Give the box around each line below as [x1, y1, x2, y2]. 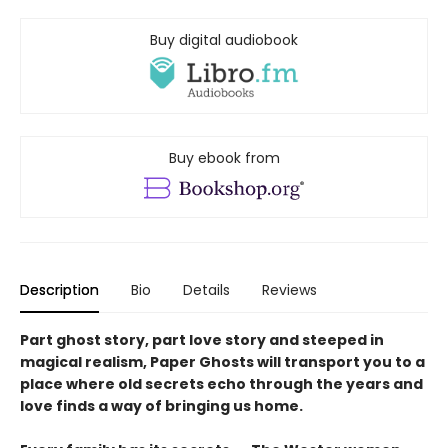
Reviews [262, 280, 317, 301]
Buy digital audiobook [150, 30, 298, 50]
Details [183, 280, 230, 301]
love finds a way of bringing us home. [20, 396, 303, 417]
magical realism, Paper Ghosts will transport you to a [20, 352, 425, 373]
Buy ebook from [168, 148, 280, 169]
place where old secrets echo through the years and [20, 374, 423, 395]
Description [20, 280, 99, 301]
